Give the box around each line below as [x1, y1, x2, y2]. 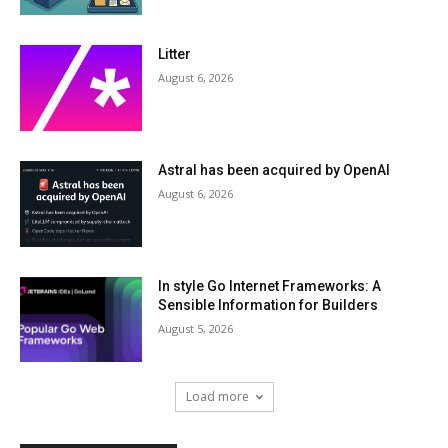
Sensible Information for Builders [158, 296, 379, 313]
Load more [185, 388, 249, 406]
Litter [158, 46, 192, 63]
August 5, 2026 [158, 320, 234, 336]
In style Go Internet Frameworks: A [158, 277, 382, 294]
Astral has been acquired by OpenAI [158, 162, 391, 179]
